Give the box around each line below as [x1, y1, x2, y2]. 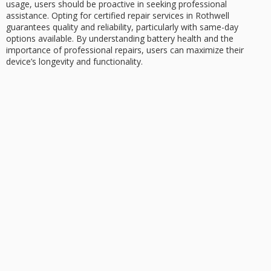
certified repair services [94, 9, 184, 21]
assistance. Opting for [6, 9, 94, 21]
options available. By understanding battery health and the [6, 32, 233, 44]
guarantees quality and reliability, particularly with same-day [6, 21, 238, 33]
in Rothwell [184, 9, 229, 21]
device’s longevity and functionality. [6, 55, 143, 67]
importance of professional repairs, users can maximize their [6, 44, 244, 56]
